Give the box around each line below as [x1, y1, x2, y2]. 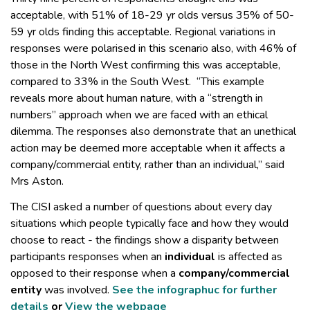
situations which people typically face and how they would [10, 215, 289, 231]
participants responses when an [10, 248, 165, 264]
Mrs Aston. [10, 174, 64, 190]
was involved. [42, 282, 112, 298]
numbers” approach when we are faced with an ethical [10, 107, 268, 123]
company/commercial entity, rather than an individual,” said [10, 157, 284, 173]
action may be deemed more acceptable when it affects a [10, 140, 285, 156]
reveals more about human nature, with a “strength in [10, 91, 263, 107]
